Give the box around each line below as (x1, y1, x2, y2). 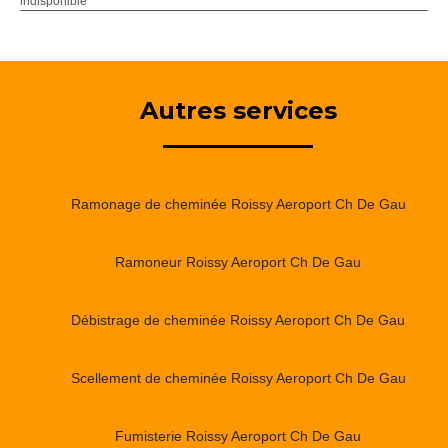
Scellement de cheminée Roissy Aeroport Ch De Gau (70, 369, 406, 386)
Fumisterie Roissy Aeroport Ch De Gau (115, 427, 361, 444)
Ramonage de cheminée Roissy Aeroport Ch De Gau (70, 195, 406, 212)
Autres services (139, 95, 337, 125)
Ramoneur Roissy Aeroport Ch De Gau (115, 253, 361, 270)
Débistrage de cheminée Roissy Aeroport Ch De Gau (71, 311, 405, 328)
